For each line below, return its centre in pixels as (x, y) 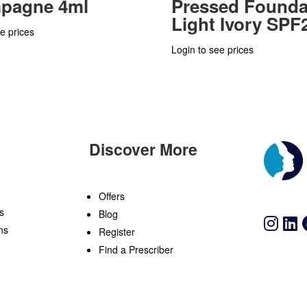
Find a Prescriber (136, 249)
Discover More (143, 149)
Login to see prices (212, 49)
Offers (111, 196)
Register (116, 231)
